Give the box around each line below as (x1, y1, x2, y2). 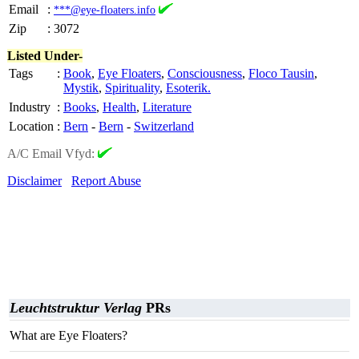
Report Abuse (71, 174, 141, 188)
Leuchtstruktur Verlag (10, 300, 142, 316)
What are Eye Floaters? (10, 329, 127, 342)
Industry (9, 100, 50, 114)
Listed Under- (7, 49, 83, 63)
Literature (143, 100, 192, 114)
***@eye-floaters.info (54, 3, 155, 16)
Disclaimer (7, 174, 62, 188)
